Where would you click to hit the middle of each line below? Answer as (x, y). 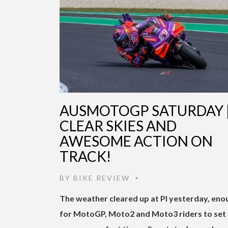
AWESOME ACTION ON (136, 141)
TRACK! (85, 156)
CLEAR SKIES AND (118, 125)
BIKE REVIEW (102, 178)
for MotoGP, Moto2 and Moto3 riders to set (143, 213)
